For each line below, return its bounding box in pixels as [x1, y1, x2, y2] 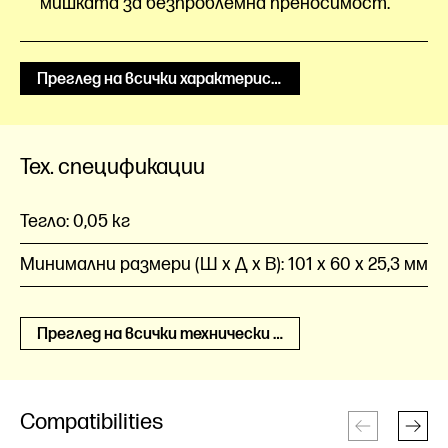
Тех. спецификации [20, 154, 205, 181]
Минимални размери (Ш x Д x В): [20, 254, 288, 275]
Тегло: [20, 211, 73, 232]
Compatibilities [20, 409, 163, 436]
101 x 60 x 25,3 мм [288, 254, 428, 275]
